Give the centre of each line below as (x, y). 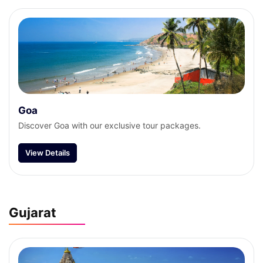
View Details (48, 153)
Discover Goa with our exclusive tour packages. (109, 125)
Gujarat (33, 213)
